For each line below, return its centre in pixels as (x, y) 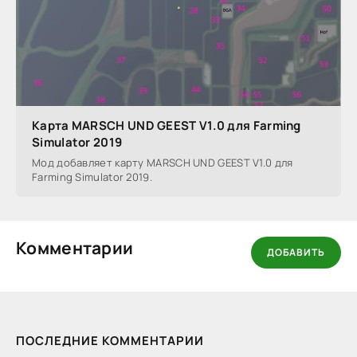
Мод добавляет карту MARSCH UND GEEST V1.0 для (163, 162)
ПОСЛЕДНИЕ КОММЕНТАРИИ (110, 340)
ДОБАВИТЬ (296, 253)
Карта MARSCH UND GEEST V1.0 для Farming (167, 125)
